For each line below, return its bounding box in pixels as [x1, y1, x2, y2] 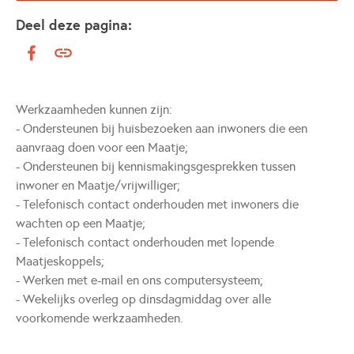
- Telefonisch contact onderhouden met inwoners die [16, 197, 299, 212]
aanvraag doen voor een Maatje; [16, 140, 188, 155]
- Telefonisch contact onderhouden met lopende [16, 235, 274, 250]
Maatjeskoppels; [16, 254, 104, 269]
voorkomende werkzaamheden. [16, 311, 183, 326]
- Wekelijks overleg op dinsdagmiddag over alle [16, 292, 271, 307]
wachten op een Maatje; [16, 216, 145, 231]
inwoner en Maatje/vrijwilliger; [16, 178, 180, 193]
